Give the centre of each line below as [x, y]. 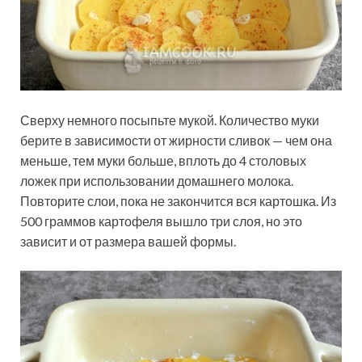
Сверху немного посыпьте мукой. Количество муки [170, 120]
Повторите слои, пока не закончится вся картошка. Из [178, 201]
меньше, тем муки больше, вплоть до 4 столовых [163, 161]
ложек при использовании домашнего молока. [157, 181]
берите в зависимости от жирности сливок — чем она [176, 141]
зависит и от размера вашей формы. [128, 242]
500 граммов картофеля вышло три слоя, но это [161, 221]
